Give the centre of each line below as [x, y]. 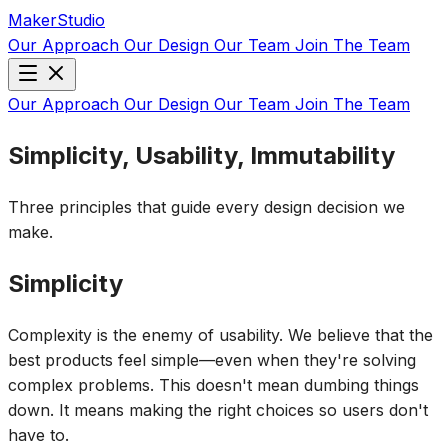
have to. [38, 434]
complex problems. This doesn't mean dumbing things [213, 384]
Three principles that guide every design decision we [206, 206]
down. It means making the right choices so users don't [218, 409]
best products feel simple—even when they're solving [212, 359]
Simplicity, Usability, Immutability [201, 155]
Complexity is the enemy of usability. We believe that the [220, 334]
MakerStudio [56, 20]
